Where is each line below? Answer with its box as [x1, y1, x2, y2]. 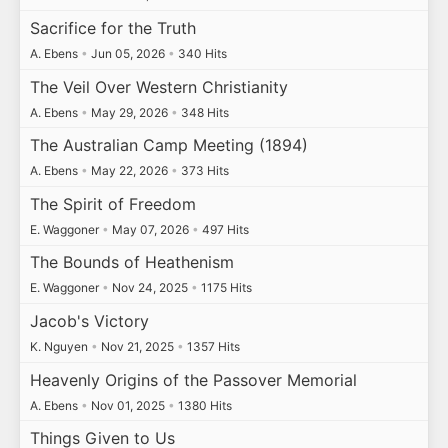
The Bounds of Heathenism [29, 252, 234, 273]
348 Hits [177, 104, 229, 120]
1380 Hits [174, 397, 232, 413]
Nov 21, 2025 [97, 339, 177, 355]
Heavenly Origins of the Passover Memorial [29, 369, 357, 390]
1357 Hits [183, 339, 240, 355]
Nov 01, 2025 [87, 397, 168, 413]
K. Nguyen [29, 339, 91, 355]
